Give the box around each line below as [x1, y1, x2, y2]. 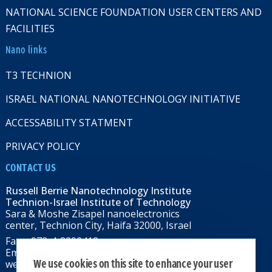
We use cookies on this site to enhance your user [33, 257, 233, 270]
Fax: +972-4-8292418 [5, 234, 98, 248]
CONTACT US [5, 161, 56, 174]
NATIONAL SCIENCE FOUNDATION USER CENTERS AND [5, 5, 262, 19]
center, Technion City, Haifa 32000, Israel [5, 219, 191, 233]
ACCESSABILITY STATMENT [5, 116, 133, 130]
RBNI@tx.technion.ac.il [33, 245, 135, 259]
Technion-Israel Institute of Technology [5, 195, 191, 209]
